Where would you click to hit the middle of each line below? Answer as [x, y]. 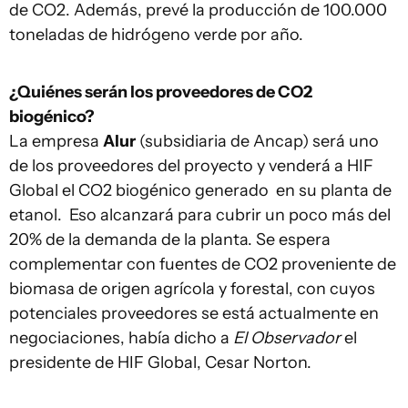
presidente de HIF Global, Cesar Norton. [160, 362]
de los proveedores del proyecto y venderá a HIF [191, 166]
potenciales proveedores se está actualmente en [194, 313]
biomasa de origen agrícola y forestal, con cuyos [192, 289]
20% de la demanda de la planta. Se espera [170, 240]
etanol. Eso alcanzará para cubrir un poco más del [200, 215]
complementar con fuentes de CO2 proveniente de [203, 264]
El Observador [287, 338]
